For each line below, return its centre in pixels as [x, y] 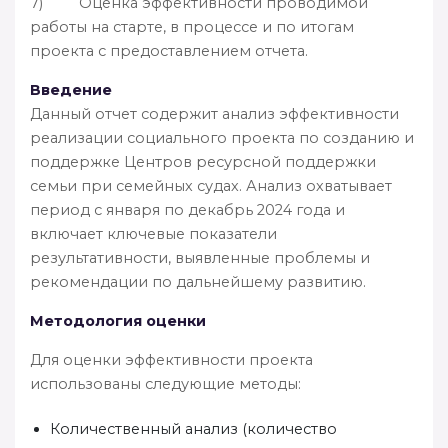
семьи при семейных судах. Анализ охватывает [211, 185]
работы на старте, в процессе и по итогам [192, 26]
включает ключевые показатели [153, 233]
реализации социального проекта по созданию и [222, 137]
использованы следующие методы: [165, 383]
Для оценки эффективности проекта [171, 359]
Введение [71, 89]
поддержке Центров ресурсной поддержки [203, 161]
